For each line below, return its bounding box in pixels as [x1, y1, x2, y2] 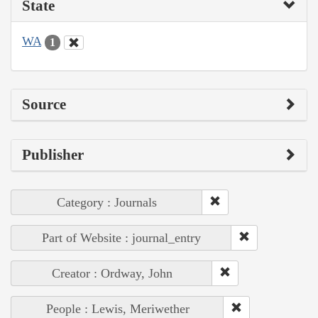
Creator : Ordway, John [51, 265, 172, 280]
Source [22, 95, 66, 113]
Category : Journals [57, 194, 157, 209]
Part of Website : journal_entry [42, 230, 201, 245]
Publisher [22, 146, 84, 163]
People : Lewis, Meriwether [45, 301, 190, 316]
